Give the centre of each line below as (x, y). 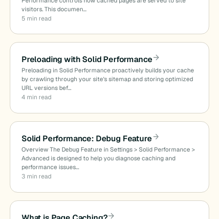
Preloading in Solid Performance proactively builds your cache (108, 71)
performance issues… (50, 167)
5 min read (36, 18)
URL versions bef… (46, 88)
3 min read (36, 176)
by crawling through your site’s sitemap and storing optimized (107, 79)
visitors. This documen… (54, 9)
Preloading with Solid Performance (87, 60)
